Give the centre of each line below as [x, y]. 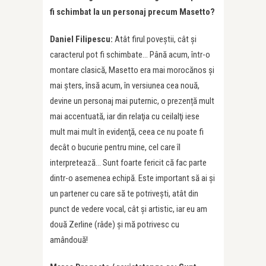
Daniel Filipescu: [82, 39]
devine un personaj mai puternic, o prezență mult [132, 101]
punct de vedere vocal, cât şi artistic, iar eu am [129, 209]
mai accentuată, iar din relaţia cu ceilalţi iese [125, 117]
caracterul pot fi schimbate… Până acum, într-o [130, 55]
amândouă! [69, 240]
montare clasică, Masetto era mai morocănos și [132, 70]
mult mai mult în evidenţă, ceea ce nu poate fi [127, 132]
